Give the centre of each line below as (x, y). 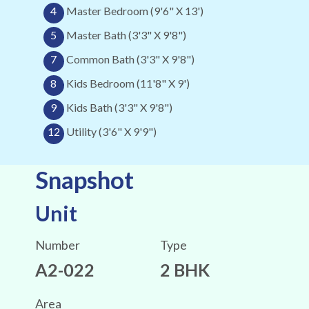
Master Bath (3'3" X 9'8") (126, 35)
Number (57, 245)
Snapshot (84, 180)
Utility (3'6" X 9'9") (111, 132)
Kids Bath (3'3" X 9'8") (119, 108)
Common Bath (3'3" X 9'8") (130, 59)
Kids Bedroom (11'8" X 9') (128, 83)
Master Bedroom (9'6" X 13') (134, 11)
